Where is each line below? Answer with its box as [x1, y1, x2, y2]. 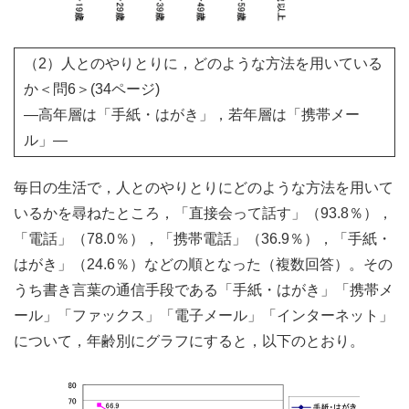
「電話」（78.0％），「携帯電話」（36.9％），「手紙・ [14, 231, 392, 247]
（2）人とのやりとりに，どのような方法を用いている [24, 56, 383, 72]
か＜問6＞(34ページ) [24, 81, 160, 98]
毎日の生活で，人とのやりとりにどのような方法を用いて [14, 180, 393, 196]
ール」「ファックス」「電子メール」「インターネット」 [14, 308, 393, 324]
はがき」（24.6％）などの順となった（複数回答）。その [14, 257, 393, 273]
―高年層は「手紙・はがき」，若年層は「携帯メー [24, 107, 360, 123]
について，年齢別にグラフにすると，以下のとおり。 [14, 333, 364, 350]
